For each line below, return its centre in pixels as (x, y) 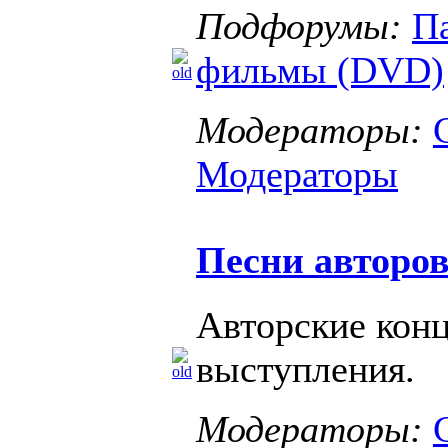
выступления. (305, 369)
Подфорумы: (299, 26)
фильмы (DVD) (320, 70)
